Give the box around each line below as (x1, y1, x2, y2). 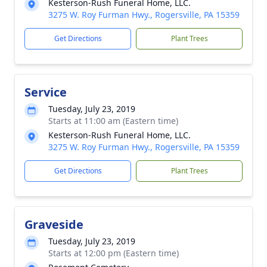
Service (24, 84, 67, 100)
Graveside (24, 216, 83, 232)
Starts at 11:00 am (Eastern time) (48, 115, 178, 126)
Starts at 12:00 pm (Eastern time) (48, 247, 179, 259)
